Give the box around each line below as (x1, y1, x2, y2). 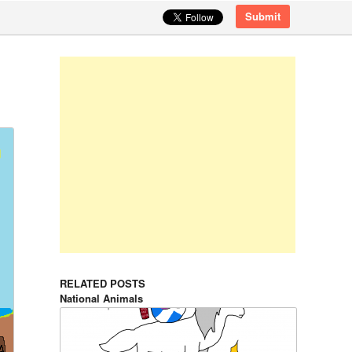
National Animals (60, 291, 143, 306)
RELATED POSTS (60, 276, 145, 291)
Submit (244, 9, 280, 24)
